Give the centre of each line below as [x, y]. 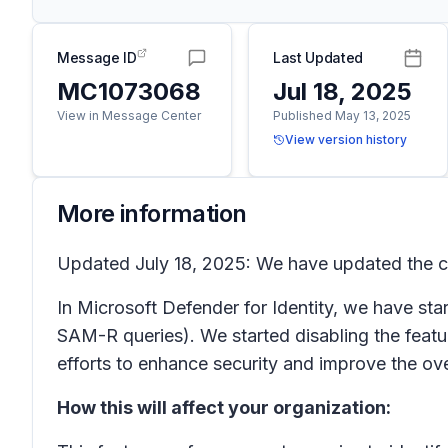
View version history [346, 139]
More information [152, 213]
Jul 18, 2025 [342, 91]
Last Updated [318, 57]
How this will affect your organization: [224, 407]
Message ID [97, 57]
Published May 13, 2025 [342, 115]
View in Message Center [129, 115]
